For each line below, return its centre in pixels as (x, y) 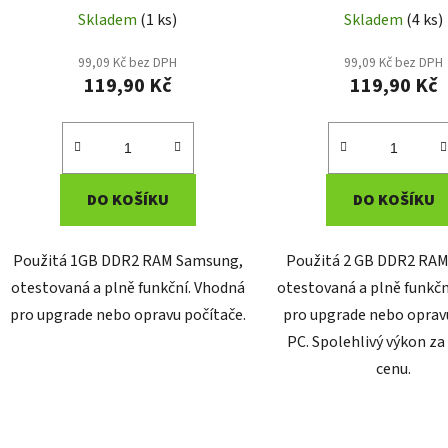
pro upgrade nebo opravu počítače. (127, 314)
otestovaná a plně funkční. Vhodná (127, 287)
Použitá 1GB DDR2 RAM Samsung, (127, 260)
